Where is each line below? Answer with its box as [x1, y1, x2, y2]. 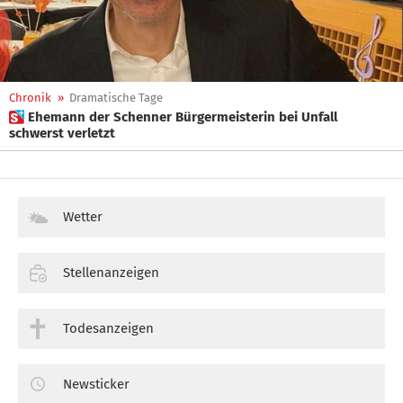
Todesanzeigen [63, 319, 154, 336]
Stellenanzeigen [63, 264, 159, 281]
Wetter [63, 209, 103, 225]
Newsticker [63, 375, 130, 392]
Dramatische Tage [69, 91, 163, 104]
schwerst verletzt [9, 125, 115, 141]
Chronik [9, 91, 51, 104]
